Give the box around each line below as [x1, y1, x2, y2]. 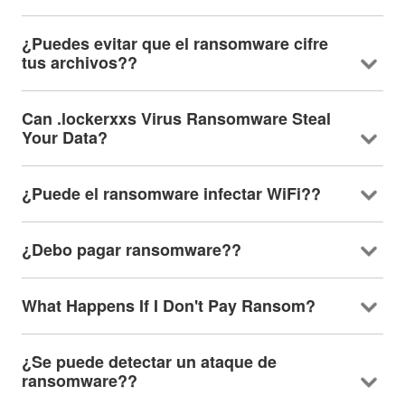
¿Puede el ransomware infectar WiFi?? [21, 181, 321, 205]
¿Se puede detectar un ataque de [21, 349, 277, 373]
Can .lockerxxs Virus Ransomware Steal [21, 106, 331, 130]
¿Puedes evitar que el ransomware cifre [21, 31, 328, 55]
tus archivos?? [21, 50, 137, 74]
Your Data [21, 125, 98, 149]
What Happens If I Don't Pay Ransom [21, 293, 306, 317]
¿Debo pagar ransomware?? [21, 237, 241, 261]
